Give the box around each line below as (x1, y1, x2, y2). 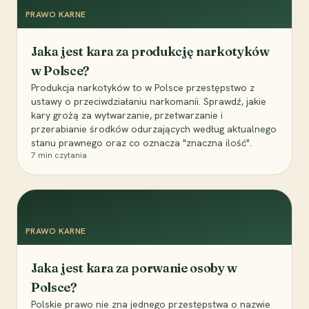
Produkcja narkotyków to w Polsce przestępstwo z (31, 81, 255, 94)
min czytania (36, 150, 87, 161)
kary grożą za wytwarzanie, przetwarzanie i (31, 109, 223, 122)
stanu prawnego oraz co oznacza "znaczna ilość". (31, 137, 252, 150)
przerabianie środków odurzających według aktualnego (31, 123, 277, 136)
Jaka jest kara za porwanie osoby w (31, 260, 237, 277)
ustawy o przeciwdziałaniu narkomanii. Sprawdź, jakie (31, 95, 266, 108)
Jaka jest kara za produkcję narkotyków (31, 43, 270, 60)
